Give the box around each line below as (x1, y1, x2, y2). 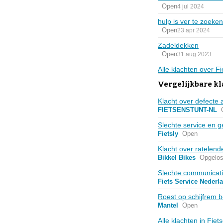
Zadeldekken (158, 41, 199, 49)
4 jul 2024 (177, 2, 204, 10)
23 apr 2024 (177, 26, 210, 34)
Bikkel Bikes (158, 154, 196, 161)
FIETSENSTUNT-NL (158, 106, 217, 113)
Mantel (158, 202, 178, 209)
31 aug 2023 (177, 50, 212, 58)
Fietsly (158, 130, 178, 137)
